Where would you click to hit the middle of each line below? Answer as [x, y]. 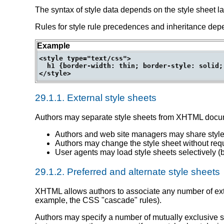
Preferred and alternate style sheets [142, 172]
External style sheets [110, 97]
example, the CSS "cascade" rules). [98, 200]
